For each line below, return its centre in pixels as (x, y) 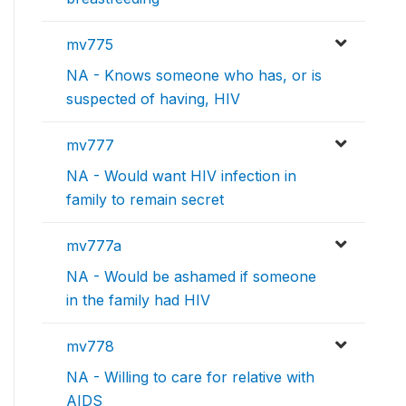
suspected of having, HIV (153, 98)
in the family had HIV (138, 300)
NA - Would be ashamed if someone (191, 276)
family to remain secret (145, 199)
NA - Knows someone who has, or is (194, 75)
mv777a (94, 245)
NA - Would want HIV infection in (181, 175)
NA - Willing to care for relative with (190, 377)
